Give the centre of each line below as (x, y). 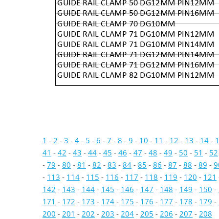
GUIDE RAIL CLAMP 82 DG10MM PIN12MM (136, 75)
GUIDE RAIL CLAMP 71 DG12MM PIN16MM (136, 65)
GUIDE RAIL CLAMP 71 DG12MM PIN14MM (136, 55)
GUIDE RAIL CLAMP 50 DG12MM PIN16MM (136, 13)
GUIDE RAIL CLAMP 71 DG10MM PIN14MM (136, 44)
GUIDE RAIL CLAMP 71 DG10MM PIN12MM (136, 34)
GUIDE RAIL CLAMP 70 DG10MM (116, 24)
